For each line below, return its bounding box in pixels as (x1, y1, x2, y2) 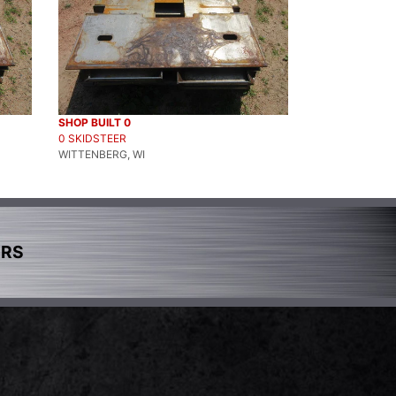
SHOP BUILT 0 (58, 115, 131, 129)
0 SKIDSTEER (58, 131, 126, 145)
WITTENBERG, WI (58, 147, 145, 161)
